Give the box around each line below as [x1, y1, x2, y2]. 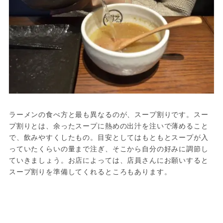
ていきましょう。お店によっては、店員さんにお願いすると [8, 154, 209, 165]
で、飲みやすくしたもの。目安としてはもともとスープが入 [8, 131, 209, 142]
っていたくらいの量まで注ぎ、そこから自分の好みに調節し [8, 143, 209, 153]
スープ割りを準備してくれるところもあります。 [8, 166, 172, 176]
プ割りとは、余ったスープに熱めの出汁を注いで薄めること [8, 120, 209, 130]
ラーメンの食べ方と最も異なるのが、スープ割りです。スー [8, 109, 209, 119]
